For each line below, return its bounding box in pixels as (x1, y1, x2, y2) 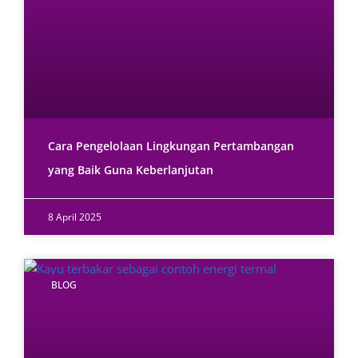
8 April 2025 (48, 210, 101, 225)
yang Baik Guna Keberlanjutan (48, 162, 213, 178)
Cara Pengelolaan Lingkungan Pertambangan (48, 138, 294, 154)
